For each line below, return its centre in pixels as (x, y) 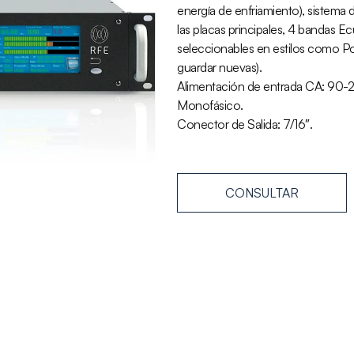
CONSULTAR (262, 193)
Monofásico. (210, 105)
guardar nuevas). (219, 67)
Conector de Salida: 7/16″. (245, 124)
